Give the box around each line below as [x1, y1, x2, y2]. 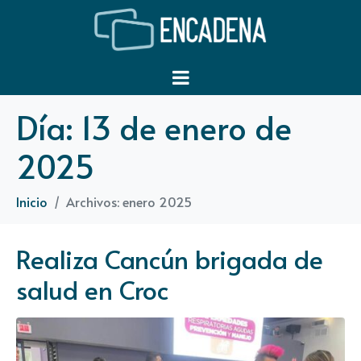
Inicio [16, 192, 48, 210]
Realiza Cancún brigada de [16, 240, 323, 276]
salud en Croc [16, 271, 168, 307]
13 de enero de [81, 104, 292, 149]
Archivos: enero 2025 [66, 192, 192, 210]
